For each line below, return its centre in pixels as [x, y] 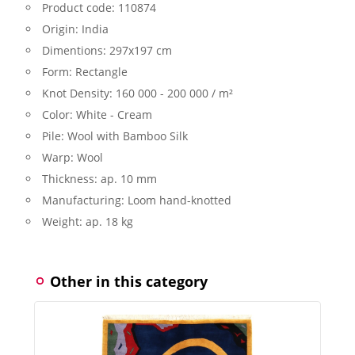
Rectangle [101, 71]
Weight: [64, 221]
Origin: [62, 29]
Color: [59, 114]
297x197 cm [141, 50]
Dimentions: [76, 50]
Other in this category [127, 281]
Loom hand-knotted [179, 200]
